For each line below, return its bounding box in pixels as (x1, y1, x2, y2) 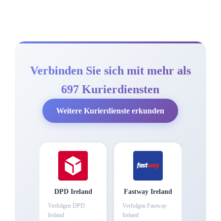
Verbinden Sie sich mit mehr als (30, 64, 191, 77)
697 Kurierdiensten (61, 82, 160, 96)
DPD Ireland (54, 187, 92, 195)
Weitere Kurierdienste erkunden (56, 106, 165, 115)
